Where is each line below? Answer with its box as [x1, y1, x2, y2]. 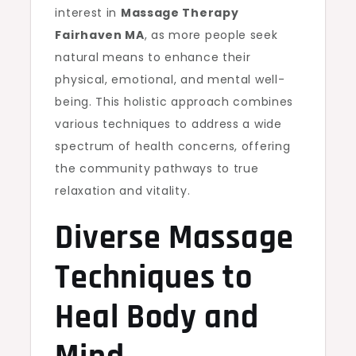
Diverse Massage [55, 217, 294, 260]
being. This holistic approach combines [55, 94, 294, 110]
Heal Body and [55, 296, 259, 339]
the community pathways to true [55, 161, 259, 176]
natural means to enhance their [55, 49, 251, 65]
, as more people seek [144, 27, 278, 43]
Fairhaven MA [55, 27, 145, 43]
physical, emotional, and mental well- [55, 72, 285, 87]
